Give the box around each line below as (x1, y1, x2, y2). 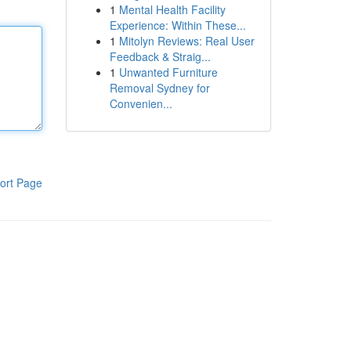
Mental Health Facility (118, 2, 226, 17)
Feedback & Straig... (109, 49, 211, 64)
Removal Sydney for (109, 80, 210, 96)
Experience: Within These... (109, 17, 246, 33)
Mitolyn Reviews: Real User (118, 33, 255, 49)
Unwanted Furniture (118, 64, 218, 80)
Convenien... (109, 96, 172, 111)
